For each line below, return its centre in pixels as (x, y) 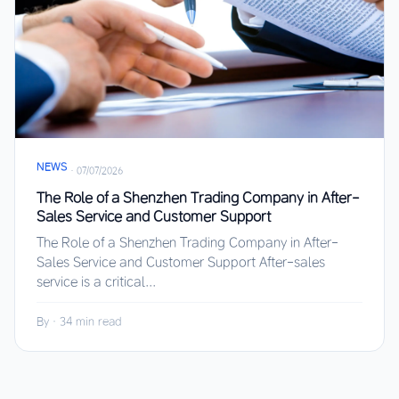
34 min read (90, 321)
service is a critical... (96, 281)
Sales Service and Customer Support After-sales (181, 262)
